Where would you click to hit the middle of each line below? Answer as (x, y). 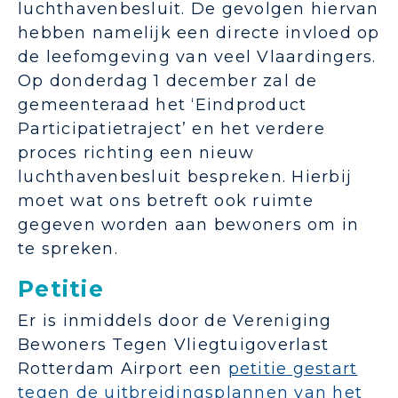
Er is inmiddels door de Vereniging (175, 321)
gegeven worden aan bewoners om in (189, 225)
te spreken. (68, 249)
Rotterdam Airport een (123, 369)
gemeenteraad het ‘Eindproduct (163, 105)
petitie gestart (293, 369)
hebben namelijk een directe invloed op (199, 33)
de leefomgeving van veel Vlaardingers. (197, 57)
